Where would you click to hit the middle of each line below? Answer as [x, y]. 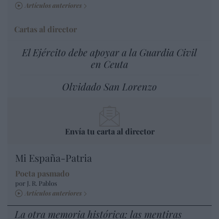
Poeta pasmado [42, 174]
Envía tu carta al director [109, 131]
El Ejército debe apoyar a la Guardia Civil [109, 52]
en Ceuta [109, 64]
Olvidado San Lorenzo [109, 87]
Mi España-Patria [54, 158]
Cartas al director [45, 29]
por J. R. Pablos [36, 183]
